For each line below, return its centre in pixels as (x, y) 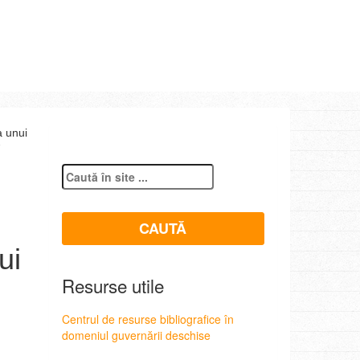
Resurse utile (112, 285)
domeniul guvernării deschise (136, 335)
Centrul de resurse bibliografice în (147, 319)
